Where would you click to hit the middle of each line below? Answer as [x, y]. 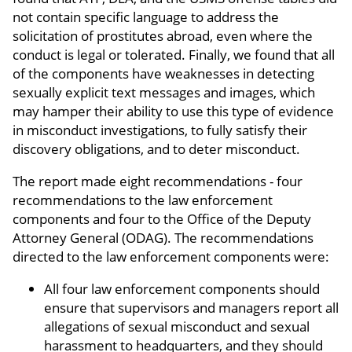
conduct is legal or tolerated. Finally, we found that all [174, 55]
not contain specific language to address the [146, 17]
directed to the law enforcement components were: [171, 257]
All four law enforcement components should [182, 289]
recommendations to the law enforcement [143, 200]
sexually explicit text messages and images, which [164, 93]
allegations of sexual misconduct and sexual [177, 327]
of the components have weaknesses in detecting [163, 74]
